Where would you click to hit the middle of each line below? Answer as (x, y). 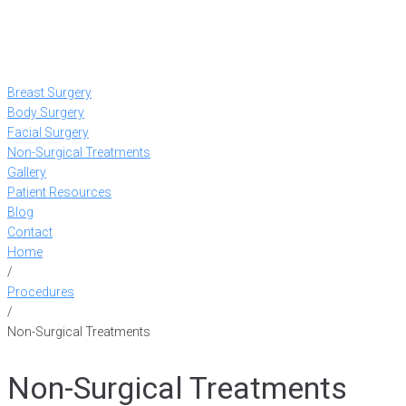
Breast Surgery (49, 93)
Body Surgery (46, 113)
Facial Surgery (48, 133)
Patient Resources (59, 193)
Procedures (41, 292)
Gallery (27, 173)
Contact (30, 232)
